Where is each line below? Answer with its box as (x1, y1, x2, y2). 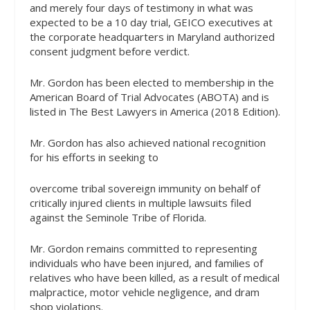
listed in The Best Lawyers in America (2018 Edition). (29, 104, 280, 118)
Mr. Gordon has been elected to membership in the (29, 75, 274, 89)
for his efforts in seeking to (29, 150, 158, 164)
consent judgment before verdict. (29, 44, 190, 58)
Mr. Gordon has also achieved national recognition (29, 136, 266, 149)
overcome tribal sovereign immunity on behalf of (29, 181, 260, 195)
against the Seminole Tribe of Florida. (29, 210, 206, 224)
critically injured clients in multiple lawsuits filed (29, 196, 251, 210)
